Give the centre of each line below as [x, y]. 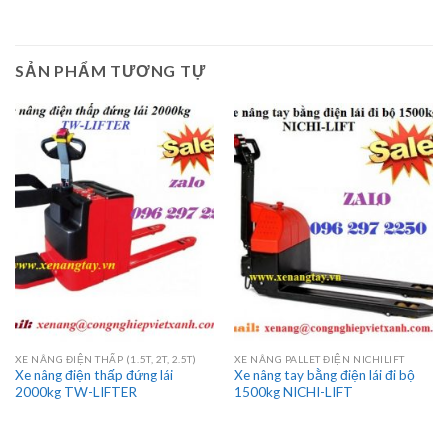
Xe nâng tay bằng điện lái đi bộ [324, 375]
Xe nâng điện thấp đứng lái [93, 375]
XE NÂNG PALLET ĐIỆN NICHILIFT [319, 358]
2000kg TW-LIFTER [75, 392]
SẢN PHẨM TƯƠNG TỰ [110, 71]
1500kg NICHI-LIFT [293, 392]
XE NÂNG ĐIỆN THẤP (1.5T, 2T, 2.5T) [105, 358]
